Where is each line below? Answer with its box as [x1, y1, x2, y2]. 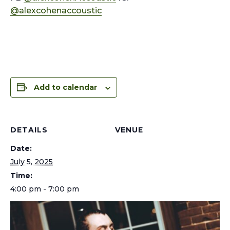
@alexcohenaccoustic [10, 6, 102, 16]
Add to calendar [34, 83, 97, 92]
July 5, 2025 [10, 157, 53, 167]
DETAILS [10, 125, 48, 135]
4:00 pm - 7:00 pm [10, 184, 79, 194]
